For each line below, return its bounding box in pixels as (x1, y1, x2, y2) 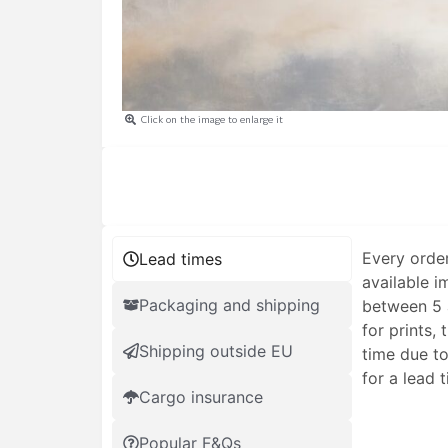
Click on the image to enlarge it (140, 112, 283, 127)
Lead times (139, 248, 222, 269)
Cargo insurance (139, 386, 263, 407)
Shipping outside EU (139, 340, 293, 361)
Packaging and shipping (139, 294, 320, 315)
